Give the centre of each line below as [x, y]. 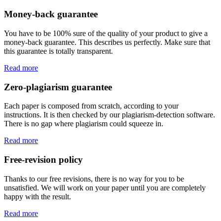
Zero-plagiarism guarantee [58, 87]
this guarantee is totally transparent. [58, 51]
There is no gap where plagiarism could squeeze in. [84, 124]
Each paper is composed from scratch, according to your [91, 106]
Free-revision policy [43, 160]
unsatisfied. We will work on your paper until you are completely [105, 187]
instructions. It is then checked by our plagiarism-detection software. [110, 115]
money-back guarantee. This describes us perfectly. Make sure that [107, 42]
